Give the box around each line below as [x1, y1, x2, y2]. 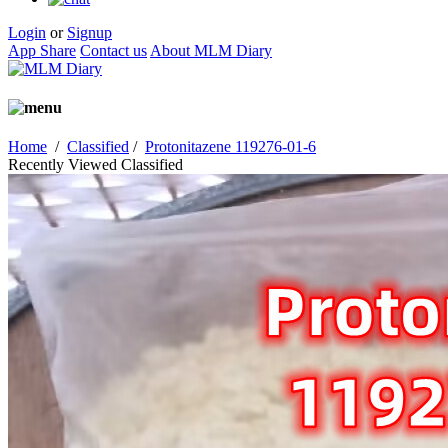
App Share [8, 41, 76, 59]
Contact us [80, 41, 147, 59]
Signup [67, 23, 112, 41]
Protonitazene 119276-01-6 [145, 138, 316, 156]
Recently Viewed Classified [8, 156, 183, 174]
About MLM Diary [150, 41, 272, 59]
